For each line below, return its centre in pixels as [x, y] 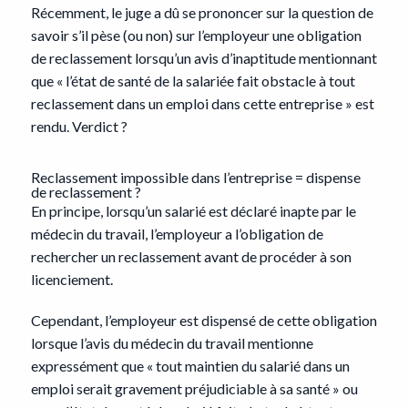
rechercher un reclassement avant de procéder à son [191, 256]
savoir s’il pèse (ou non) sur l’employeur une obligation [196, 35]
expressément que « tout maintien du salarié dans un [190, 366]
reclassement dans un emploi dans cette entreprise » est [202, 103]
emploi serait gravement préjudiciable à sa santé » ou [194, 388]
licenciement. [71, 279]
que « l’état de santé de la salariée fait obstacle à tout [193, 81]
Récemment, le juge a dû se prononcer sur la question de [202, 12]
